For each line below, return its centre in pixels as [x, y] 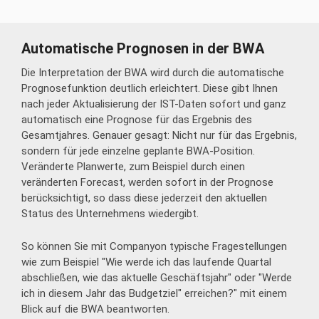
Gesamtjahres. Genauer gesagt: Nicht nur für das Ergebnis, [159, 135]
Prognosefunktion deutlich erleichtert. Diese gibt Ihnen [150, 88]
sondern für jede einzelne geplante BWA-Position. [138, 151]
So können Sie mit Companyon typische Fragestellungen [154, 246]
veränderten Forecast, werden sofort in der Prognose [147, 182]
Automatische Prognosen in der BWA [143, 48]
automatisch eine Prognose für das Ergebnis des [137, 119]
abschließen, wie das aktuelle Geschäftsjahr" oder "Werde [157, 277]
